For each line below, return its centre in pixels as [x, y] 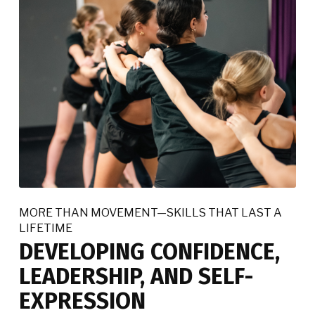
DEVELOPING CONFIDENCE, [149, 251]
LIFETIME [46, 228]
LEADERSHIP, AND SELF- [136, 276]
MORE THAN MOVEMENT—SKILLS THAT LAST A [150, 212]
